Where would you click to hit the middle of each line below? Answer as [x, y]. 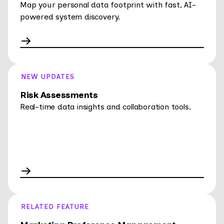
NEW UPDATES [48, 77]
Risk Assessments [59, 95]
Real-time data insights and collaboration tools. [105, 107]
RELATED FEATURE [55, 207]
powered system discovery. [70, 17]
